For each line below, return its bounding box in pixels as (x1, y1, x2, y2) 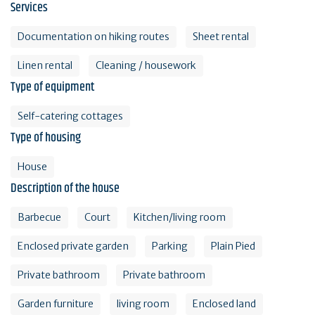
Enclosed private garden (18, 239, 129, 252)
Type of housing (11, 127, 81, 148)
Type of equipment (11, 77, 94, 97)
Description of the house (11, 178, 120, 198)
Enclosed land (193, 297, 256, 310)
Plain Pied (211, 239, 255, 252)
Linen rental (18, 58, 72, 72)
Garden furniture (18, 297, 94, 310)
